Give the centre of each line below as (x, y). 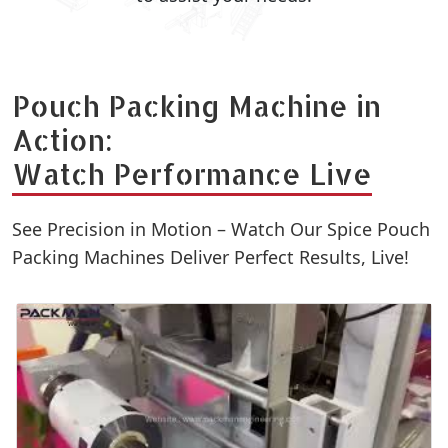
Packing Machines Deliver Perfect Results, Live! (210, 257)
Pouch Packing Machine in (196, 105)
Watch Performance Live (192, 173)
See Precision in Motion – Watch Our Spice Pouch (221, 229)
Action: (62, 139)
